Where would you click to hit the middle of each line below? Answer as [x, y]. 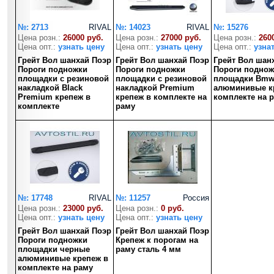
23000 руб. [83, 208]
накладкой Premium [155, 88]
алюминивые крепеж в [63, 258]
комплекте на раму [55, 268]
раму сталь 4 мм [148, 249]
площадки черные [54, 249]
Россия [196, 198]
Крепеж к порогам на [157, 240]
